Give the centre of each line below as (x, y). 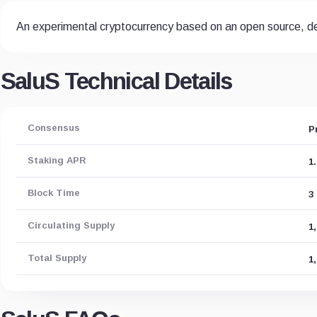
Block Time (53, 193)
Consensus (53, 128)
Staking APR (57, 161)
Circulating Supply (71, 226)
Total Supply (57, 258)
